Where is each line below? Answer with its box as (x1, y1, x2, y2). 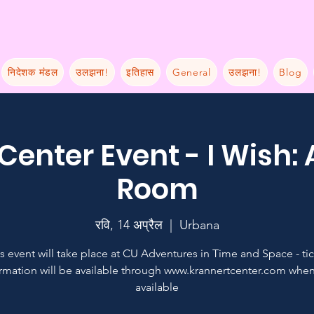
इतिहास (126, 65, 155, 78)
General (172, 65, 211, 78)
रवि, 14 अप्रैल (95, 217, 163, 233)
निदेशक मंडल (8, 65, 58, 78)
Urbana (179, 217, 219, 233)
